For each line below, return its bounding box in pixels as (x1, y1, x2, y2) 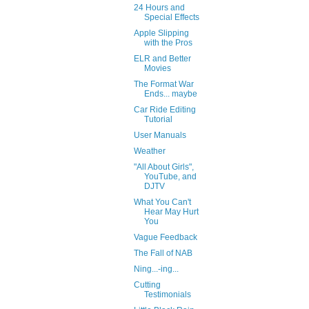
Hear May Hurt (143, 206, 199, 217)
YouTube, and (143, 171, 197, 181)
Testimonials (143, 289, 191, 299)
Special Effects (143, 12, 199, 22)
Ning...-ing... (133, 263, 179, 274)
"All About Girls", (133, 161, 194, 172)
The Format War (133, 79, 194, 89)
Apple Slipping (133, 28, 189, 38)
